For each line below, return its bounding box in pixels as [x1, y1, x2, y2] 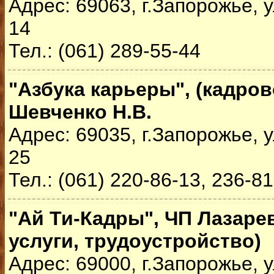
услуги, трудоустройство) [9, 230, 261, 252]
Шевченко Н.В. [9, 101, 152, 123]
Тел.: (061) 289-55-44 [9, 40, 201, 62]
